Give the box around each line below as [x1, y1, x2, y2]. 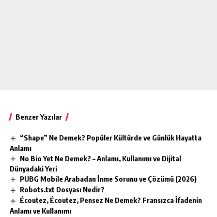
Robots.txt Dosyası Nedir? [20, 185, 105, 194]
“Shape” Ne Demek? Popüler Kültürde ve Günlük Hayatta [20, 133, 202, 142]
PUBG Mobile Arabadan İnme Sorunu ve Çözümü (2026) [20, 174, 197, 184]
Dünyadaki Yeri [10, 164, 57, 173]
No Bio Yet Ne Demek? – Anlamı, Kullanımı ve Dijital [20, 154, 182, 163]
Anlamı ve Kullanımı [10, 206, 71, 216]
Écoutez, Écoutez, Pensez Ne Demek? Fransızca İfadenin [20, 196, 202, 205]
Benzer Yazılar [15, 112, 62, 121]
